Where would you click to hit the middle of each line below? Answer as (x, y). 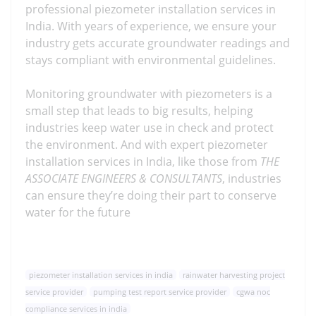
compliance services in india (76, 309)
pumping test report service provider (160, 292)
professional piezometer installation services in (151, 10)
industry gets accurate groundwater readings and (158, 43)
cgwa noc (253, 292)
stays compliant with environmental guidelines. (151, 60)
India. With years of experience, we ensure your (151, 26)
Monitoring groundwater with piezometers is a (149, 94)
